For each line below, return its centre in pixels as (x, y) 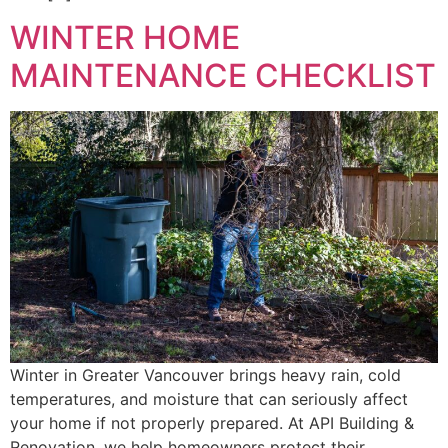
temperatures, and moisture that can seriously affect (209, 398)
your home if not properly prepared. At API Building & (212, 422)
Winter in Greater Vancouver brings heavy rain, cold (205, 374)
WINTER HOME (125, 38)
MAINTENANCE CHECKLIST (223, 76)
